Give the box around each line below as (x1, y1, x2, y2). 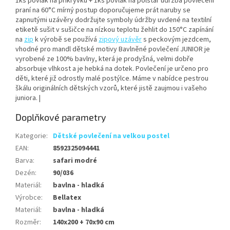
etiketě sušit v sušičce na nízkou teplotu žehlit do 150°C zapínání (15, 25, 214, 35)
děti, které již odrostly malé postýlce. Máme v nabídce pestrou (15, 73, 208, 84)
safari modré (53, 156, 97, 166)
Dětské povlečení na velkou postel (53, 131, 169, 142)
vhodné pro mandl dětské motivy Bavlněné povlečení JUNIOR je (15, 44, 210, 55)
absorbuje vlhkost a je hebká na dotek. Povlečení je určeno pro (15, 64, 208, 74)
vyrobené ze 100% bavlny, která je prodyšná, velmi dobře (15, 54, 194, 65)
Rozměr (15, 217, 40, 228)
